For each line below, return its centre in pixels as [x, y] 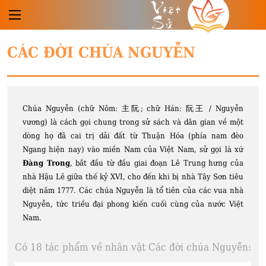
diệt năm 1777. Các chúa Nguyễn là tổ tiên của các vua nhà [133, 190]
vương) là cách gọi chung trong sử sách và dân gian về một [133, 122]
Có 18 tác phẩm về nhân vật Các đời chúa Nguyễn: [133, 247]
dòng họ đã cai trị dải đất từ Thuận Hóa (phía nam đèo [133, 136]
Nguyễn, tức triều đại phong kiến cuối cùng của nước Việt [133, 204]
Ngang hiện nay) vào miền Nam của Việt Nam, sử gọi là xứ [133, 149]
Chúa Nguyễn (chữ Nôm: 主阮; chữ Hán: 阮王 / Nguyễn [133, 108]
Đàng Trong [46, 163]
